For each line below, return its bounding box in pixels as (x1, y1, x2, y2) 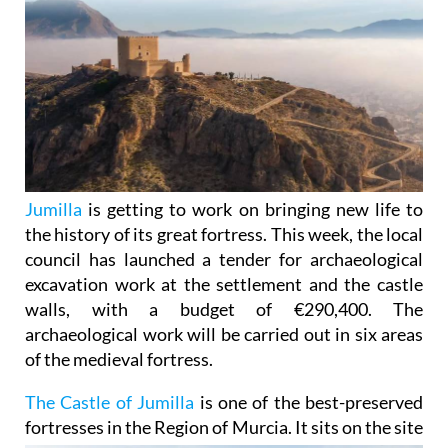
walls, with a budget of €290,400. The (25, 298, 423, 321)
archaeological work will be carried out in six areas (25, 323, 423, 346)
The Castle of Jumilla (25, 391, 200, 414)
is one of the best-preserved (199, 391, 423, 414)
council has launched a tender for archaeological (25, 248, 423, 271)
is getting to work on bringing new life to (88, 198, 424, 221)
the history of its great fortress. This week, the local (25, 223, 423, 246)
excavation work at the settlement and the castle (25, 273, 423, 296)
